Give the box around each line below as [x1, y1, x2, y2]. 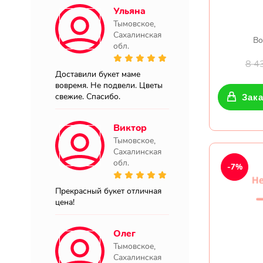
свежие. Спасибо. [55, 91, 120, 102]
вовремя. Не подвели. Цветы [55, 80, 163, 91]
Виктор [113, 122, 147, 134]
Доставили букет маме [55, 69, 140, 80]
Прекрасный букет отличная [55, 186, 161, 197]
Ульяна [113, 5, 146, 18]
